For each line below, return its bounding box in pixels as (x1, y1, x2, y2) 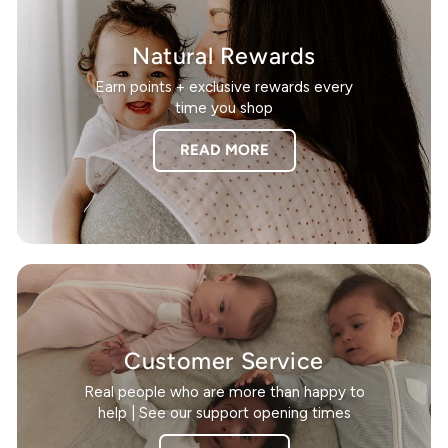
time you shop (175, 98, 273, 117)
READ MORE (179, 140, 269, 159)
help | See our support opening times (97, 403, 351, 422)
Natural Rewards (132, 41, 316, 70)
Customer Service (124, 346, 324, 375)
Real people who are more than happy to (83, 382, 365, 401)
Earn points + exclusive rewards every (95, 77, 353, 96)
